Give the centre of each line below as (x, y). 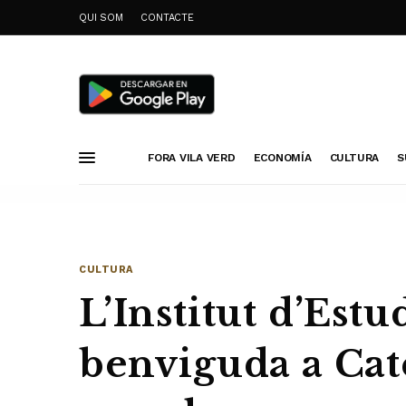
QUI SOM (101, 17)
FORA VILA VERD (192, 157)
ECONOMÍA (282, 157)
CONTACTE (167, 17)
